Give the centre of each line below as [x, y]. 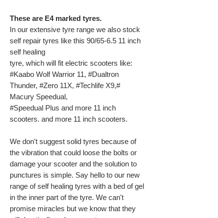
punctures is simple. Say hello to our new [75, 175]
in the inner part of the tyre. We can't [67, 198]
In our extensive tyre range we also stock [75, 30]
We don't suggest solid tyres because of [73, 142]
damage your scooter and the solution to [73, 164]
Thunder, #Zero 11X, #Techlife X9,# [65, 86]
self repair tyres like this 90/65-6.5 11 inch [75, 41]
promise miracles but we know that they [73, 209]
